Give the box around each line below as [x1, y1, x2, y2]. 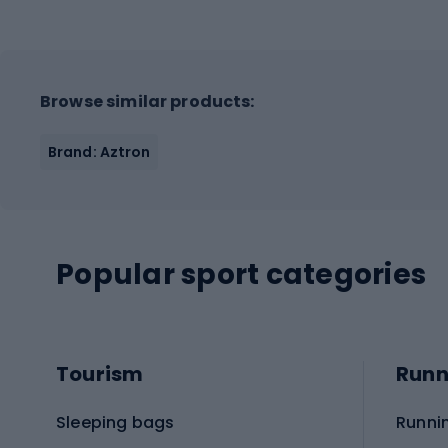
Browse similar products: [40, 89, 255, 113]
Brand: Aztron [48, 141, 151, 162]
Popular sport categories [56, 254, 426, 294]
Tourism [56, 360, 144, 389]
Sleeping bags [56, 410, 175, 434]
